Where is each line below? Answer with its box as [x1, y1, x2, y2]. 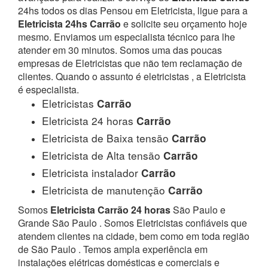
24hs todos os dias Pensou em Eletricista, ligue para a [18, 3, 248, 17]
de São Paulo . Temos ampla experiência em [18, 242, 208, 256]
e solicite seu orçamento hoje [121, 16, 247, 31]
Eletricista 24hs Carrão [18, 16, 121, 31]
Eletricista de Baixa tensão [42, 130, 172, 145]
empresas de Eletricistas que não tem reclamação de [18, 56, 242, 70]
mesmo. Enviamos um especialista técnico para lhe [18, 29, 235, 44]
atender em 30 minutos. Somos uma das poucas [18, 42, 222, 57]
